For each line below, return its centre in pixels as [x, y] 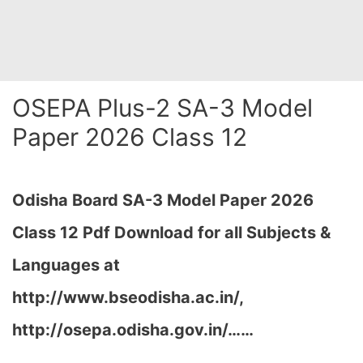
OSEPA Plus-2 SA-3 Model [162, 108]
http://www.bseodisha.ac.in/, [128, 297]
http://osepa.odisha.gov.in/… [126, 330]
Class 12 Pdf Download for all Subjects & [171, 233]
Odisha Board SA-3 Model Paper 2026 [163, 200]
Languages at [66, 265]
